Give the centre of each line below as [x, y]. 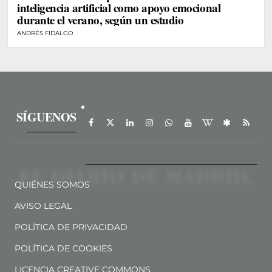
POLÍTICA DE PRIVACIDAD [71, 227]
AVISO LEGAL [43, 206]
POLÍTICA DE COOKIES [63, 249]
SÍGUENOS [46, 117]
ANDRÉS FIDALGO [45, 33]
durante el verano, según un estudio [100, 20]
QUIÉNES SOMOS [52, 185]
